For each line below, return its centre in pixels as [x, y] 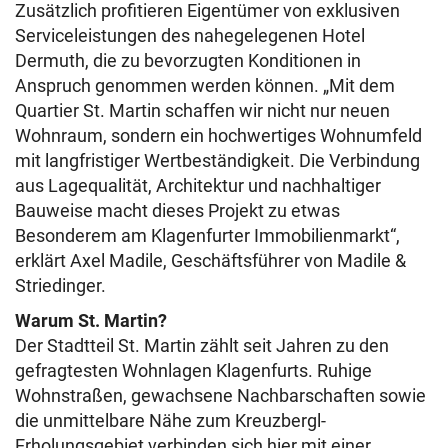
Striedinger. [60, 286]
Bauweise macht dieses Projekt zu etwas [177, 211]
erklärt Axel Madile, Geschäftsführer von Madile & [210, 261]
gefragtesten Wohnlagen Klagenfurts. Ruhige [193, 371]
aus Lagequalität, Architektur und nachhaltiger [198, 186]
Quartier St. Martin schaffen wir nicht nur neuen [202, 111]
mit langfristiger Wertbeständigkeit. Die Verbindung [217, 161]
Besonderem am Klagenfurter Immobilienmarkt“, [207, 236]
